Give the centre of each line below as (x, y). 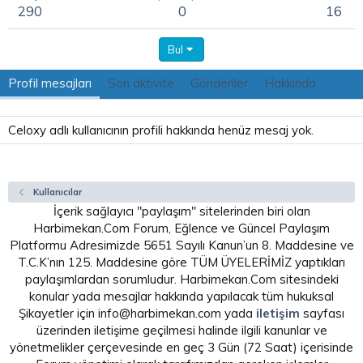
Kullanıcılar (57, 192)
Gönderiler (219, 83)
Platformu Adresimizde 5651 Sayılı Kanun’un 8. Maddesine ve (181, 245)
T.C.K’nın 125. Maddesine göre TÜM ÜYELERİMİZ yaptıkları (181, 262)
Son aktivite (141, 83)
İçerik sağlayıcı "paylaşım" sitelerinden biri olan (181, 211)
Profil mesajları (50, 83)
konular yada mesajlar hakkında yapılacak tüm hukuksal (181, 296)
